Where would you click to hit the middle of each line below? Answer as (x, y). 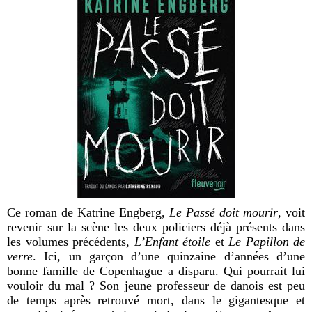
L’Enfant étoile (172, 242)
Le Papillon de (267, 242)
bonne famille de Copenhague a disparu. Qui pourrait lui (156, 271)
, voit (291, 213)
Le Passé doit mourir (224, 213)
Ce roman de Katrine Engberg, (88, 213)
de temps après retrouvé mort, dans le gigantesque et (156, 301)
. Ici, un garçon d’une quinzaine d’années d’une (169, 257)
